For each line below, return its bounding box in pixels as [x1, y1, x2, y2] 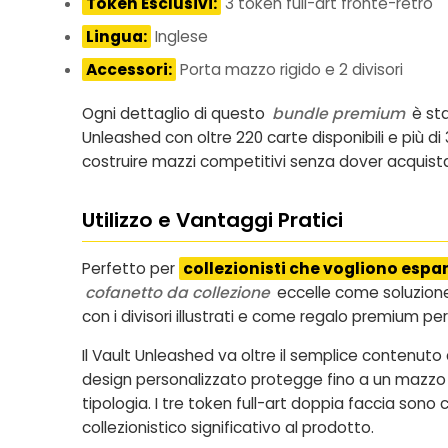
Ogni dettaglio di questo [82, 103, 269, 125]
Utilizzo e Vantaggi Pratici [82, 206, 343, 235]
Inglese [151, 25, 208, 47]
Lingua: [86, 25, 147, 47]
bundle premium [272, 103, 405, 125]
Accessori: [86, 59, 172, 81]
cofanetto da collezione [85, 282, 270, 304]
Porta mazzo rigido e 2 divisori [176, 59, 403, 81]
